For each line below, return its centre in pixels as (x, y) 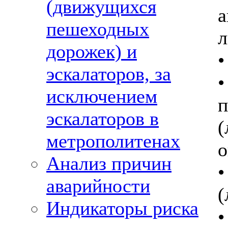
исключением (102, 96)
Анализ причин (109, 163)
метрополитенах (113, 141)
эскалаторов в (103, 119)
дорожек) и (92, 51)
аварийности (98, 186)
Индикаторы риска (122, 208)
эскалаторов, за (109, 74)
